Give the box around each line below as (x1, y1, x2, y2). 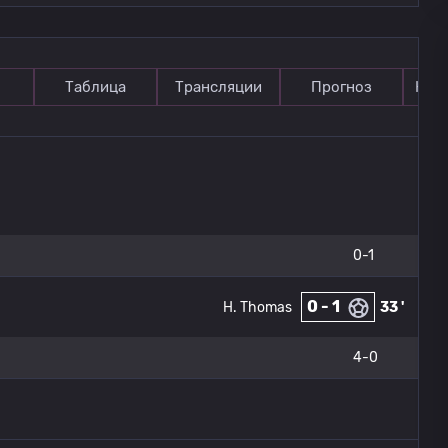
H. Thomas (223, 298, 292, 316)
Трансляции (175, 78, 262, 96)
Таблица (65, 78, 126, 96)
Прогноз (311, 78, 372, 96)
